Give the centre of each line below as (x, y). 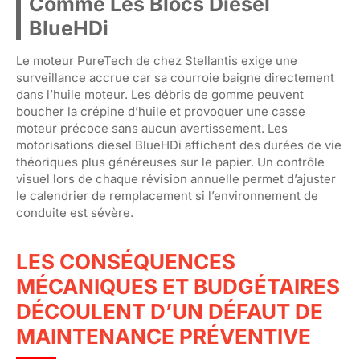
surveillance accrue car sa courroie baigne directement (175, 78)
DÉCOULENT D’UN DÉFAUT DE (170, 311)
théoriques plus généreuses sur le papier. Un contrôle (170, 162)
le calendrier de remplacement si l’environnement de (167, 196)
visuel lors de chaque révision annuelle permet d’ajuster (176, 179)
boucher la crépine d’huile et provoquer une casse (161, 111)
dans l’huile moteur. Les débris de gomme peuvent (160, 94)
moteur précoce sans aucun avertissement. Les (152, 128)
